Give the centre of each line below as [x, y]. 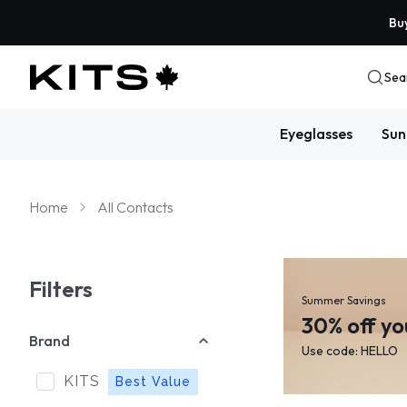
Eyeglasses [316, 134]
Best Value [153, 382]
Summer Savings [344, 300]
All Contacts [135, 207]
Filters [61, 289]
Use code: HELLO [350, 350]
